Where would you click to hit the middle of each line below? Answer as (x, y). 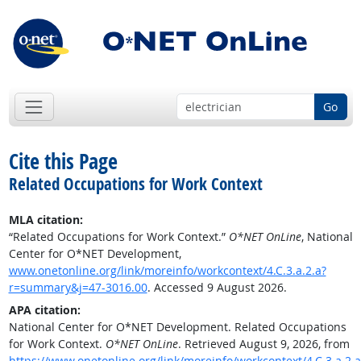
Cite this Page (63, 162)
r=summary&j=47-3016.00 (78, 288)
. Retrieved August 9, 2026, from (263, 344)
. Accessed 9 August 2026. (217, 288)
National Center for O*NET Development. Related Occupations (177, 327)
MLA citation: (46, 220)
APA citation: (44, 310)
